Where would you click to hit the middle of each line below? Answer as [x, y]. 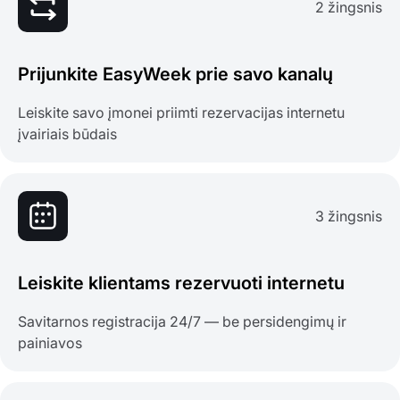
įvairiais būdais [67, 134]
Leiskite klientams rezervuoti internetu [181, 283]
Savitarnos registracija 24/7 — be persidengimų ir [182, 322]
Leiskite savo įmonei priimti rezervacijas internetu [181, 113]
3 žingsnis [349, 217]
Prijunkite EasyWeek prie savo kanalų [175, 75]
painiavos [50, 343]
